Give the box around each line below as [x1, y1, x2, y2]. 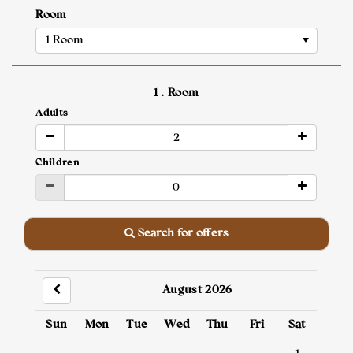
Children [35, 158, 80, 169]
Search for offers [138, 228, 229, 240]
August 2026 [162, 284, 232, 297]
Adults [35, 109, 69, 119]
